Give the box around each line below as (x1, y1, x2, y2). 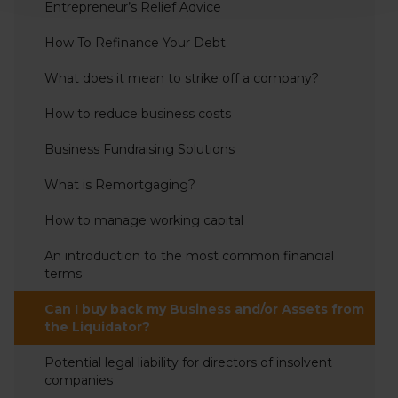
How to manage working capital (44, 212, 243, 228)
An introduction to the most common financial (44, 248, 334, 264)
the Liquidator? (44, 319, 150, 335)
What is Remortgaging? (44, 177, 195, 193)
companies (44, 372, 113, 388)
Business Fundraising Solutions (44, 141, 235, 157)
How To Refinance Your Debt (44, 35, 226, 51)
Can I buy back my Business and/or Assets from (44, 301, 364, 317)
